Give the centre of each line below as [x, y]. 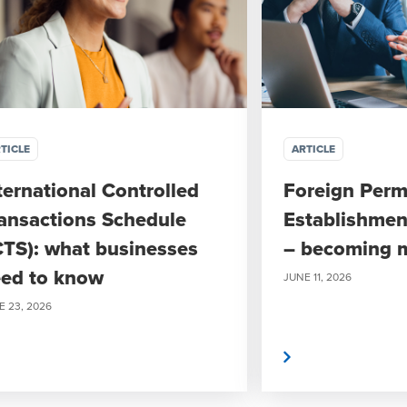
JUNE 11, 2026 [318, 276]
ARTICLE [313, 149]
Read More [240, 357]
